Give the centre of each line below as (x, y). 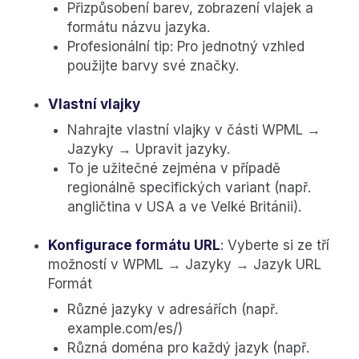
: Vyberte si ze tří (275, 246)
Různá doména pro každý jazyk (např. (188, 348)
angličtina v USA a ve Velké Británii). (184, 207)
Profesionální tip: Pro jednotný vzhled (186, 47)
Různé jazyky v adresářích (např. (173, 310)
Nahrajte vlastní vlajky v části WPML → (194, 130)
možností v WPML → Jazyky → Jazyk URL (185, 265)
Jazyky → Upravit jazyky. (149, 149)
